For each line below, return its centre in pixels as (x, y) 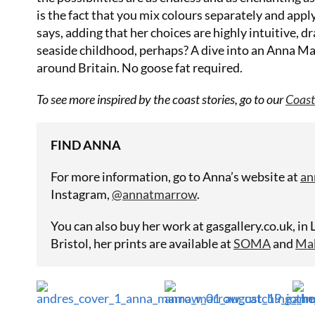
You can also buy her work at (128, 226)
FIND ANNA (86, 145)
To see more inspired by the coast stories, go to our (161, 99)
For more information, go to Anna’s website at (175, 176)
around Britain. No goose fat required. (140, 67)
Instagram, (81, 194)
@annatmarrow (154, 194)
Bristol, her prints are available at (142, 243)
